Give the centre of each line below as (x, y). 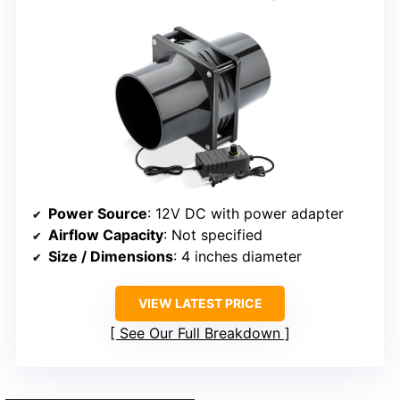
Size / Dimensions (111, 257)
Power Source (98, 214)
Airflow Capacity (106, 235)
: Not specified (213, 235)
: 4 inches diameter (237, 257)
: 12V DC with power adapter (246, 214)
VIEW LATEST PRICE (200, 304)
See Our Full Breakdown (200, 333)
